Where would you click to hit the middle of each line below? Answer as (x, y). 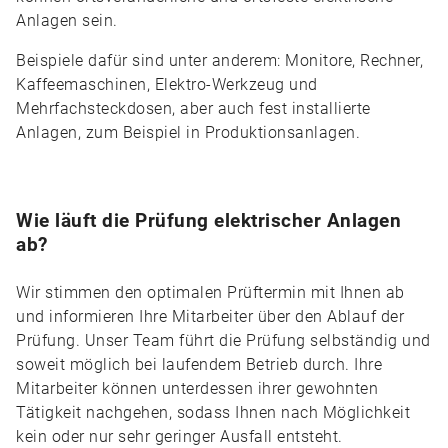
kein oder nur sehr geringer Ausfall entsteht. (179, 436)
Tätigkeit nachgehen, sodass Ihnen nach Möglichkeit (213, 412)
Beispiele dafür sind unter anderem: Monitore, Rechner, (219, 60)
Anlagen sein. (67, 20)
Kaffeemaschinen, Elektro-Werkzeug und (167, 84)
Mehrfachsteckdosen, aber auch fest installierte (193, 108)
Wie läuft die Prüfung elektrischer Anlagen (208, 220)
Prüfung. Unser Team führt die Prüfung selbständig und (223, 340)
